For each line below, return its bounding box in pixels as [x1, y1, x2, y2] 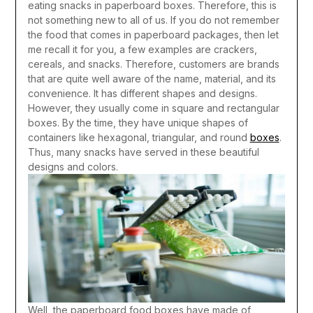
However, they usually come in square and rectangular [27, 102, 279, 115]
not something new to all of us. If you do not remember [27, 14, 279, 27]
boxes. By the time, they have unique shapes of [27, 117, 248, 129]
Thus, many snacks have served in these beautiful [27, 146, 259, 159]
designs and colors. [27, 161, 118, 173]
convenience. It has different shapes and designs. [27, 87, 257, 100]
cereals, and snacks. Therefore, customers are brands [27, 58, 279, 71]
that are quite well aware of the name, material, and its [27, 73, 276, 85]
